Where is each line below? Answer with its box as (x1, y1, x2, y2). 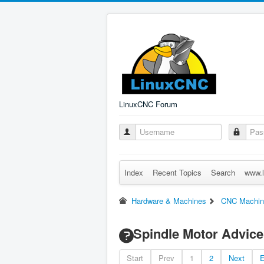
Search (211, 167, 235, 178)
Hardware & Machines (131, 195, 207, 206)
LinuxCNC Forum (119, 98, 177, 110)
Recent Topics (153, 167, 202, 178)
